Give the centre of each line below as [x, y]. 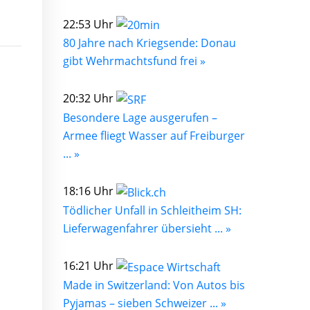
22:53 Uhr [90, 24]
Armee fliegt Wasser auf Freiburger [154, 136]
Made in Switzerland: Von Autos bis [154, 285]
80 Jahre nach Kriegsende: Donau [149, 43]
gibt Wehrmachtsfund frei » [134, 61]
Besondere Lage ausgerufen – [140, 118]
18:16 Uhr [90, 191]
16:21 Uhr [90, 265]
